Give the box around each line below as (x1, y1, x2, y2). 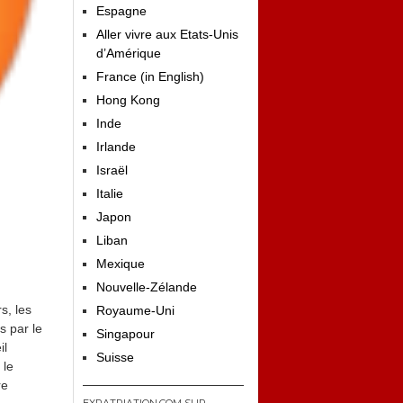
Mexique (96, 256, 145, 271)
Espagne (96, 4, 147, 18)
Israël (96, 163, 128, 177)
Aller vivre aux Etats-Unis (96, 27, 238, 41)
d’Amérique (96, 46, 161, 60)
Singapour (96, 327, 155, 341)
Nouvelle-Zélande (96, 280, 197, 294)
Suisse (96, 350, 134, 364)
